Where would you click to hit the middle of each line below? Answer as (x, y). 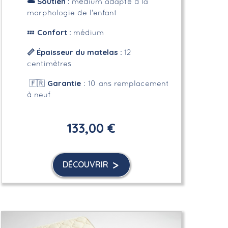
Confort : (55, 32)
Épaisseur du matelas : (80, 52)
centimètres (49, 64)
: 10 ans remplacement (125, 84)
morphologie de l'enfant (72, 13)
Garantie (64, 83)
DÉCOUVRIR (86, 164)
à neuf (38, 95)
